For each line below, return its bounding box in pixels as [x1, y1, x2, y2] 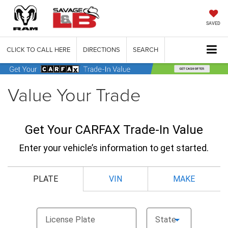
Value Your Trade [8, 81, 140, 107]
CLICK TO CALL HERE [7, 45, 70, 54]
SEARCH [133, 45, 158, 54]
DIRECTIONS [83, 45, 120, 54]
